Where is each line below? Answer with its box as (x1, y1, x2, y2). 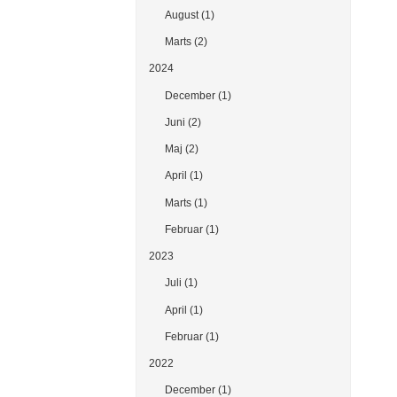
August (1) (164, 8, 214, 21)
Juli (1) (164, 276, 198, 290)
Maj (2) (164, 143, 198, 156)
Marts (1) (164, 196, 207, 209)
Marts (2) (164, 35, 207, 49)
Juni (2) (164, 115, 201, 128)
